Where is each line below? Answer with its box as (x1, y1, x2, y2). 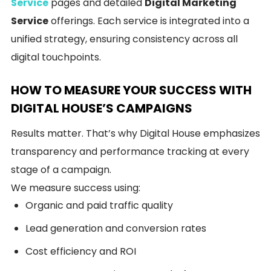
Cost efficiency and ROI (25, 244, 136, 258)
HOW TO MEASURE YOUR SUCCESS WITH (11, 82, 252, 99)
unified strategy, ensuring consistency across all (11, 32, 238, 46)
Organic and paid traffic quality (25, 198, 173, 212)
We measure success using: (11, 181, 140, 195)
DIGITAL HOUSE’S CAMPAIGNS (11, 100, 192, 117)
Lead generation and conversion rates (25, 221, 206, 235)
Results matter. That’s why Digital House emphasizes (11, 126, 260, 140)
